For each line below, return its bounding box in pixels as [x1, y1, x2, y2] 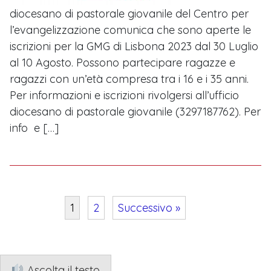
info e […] [10, 121, 59, 135]
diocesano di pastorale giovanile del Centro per [10, 7, 249, 21]
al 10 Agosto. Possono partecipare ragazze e [10, 56, 235, 70]
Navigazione [9, 233, 109, 256]
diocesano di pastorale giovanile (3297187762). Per [10, 105, 261, 119]
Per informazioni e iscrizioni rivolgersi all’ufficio [10, 88, 239, 103]
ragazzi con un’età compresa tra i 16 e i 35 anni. [10, 72, 252, 87]
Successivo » [118, 200, 181, 215]
